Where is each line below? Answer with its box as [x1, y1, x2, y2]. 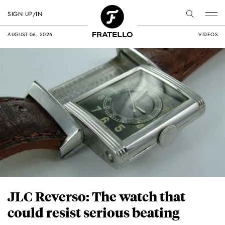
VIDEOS [198, 31, 217, 38]
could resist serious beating [8, 204, 179, 221]
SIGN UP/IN [8, 10, 42, 19]
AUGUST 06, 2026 [8, 31, 53, 38]
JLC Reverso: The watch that [8, 188, 185, 205]
